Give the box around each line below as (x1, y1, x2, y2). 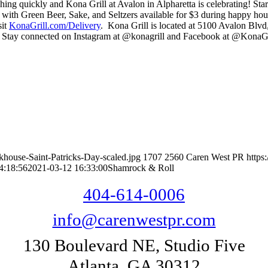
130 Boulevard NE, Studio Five (23, 236, 245, 255)
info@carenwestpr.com (52, 210, 216, 230)
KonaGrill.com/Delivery (9, 20, 100, 31)
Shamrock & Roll (108, 163, 174, 173)
